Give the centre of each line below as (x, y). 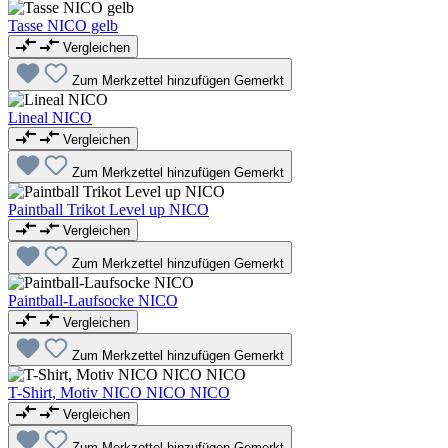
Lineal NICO (50, 117)
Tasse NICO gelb (63, 26)
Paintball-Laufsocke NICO (93, 301)
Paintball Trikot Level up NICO (108, 209)
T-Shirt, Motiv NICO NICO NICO (119, 393)
